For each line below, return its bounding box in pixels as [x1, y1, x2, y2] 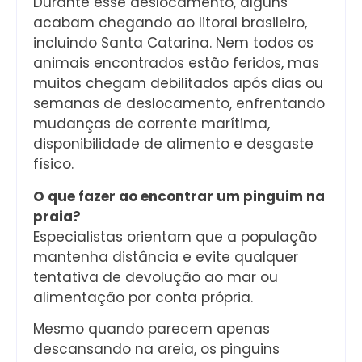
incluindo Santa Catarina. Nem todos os [33, 33, 314, 53]
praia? [33, 206, 81, 226]
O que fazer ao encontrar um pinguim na [33, 186, 325, 206]
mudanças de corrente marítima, [33, 114, 270, 134]
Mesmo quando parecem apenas [33, 319, 270, 339]
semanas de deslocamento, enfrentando [33, 94, 325, 114]
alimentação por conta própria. [33, 287, 253, 307]
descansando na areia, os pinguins [33, 339, 280, 360]
